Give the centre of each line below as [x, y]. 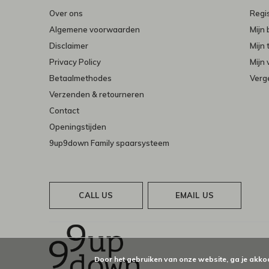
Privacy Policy [75, 62]
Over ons [66, 14]
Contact [64, 111]
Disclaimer [69, 46]
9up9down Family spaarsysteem [109, 143]
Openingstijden [78, 127]
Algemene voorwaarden [95, 30]
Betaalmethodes [80, 78]
